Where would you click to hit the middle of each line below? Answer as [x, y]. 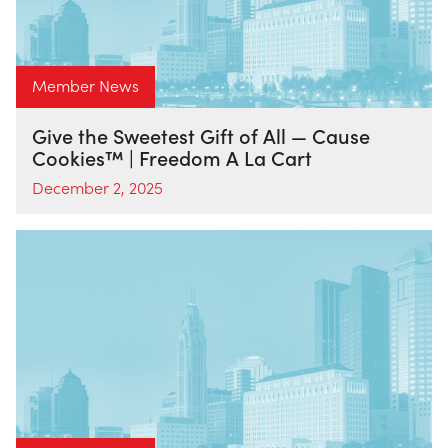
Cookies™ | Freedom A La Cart [172, 156]
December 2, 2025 [97, 186]
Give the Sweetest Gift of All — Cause [201, 134]
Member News [85, 84]
